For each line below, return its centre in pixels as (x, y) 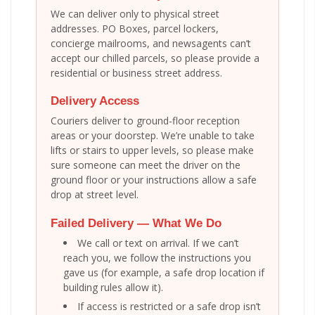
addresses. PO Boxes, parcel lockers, (135, 29)
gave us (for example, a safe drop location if (164, 272)
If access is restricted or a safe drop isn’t (169, 306)
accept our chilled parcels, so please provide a (155, 58)
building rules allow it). (113, 287)
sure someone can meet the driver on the (146, 165)
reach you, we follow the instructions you (157, 257)
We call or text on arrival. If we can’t (158, 243)
